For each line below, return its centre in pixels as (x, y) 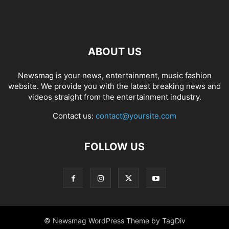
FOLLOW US (114, 147)
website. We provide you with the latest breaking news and (114, 86)
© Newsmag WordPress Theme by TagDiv (114, 221)
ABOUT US (114, 52)
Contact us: (74, 116)
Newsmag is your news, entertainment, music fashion (114, 76)
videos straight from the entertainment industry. (114, 97)
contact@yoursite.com (136, 116)
